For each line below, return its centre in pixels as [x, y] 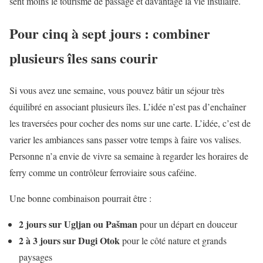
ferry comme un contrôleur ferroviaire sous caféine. [103, 172]
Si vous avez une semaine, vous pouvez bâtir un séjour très [117, 90]
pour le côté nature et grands [173, 240]
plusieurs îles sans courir [84, 58]
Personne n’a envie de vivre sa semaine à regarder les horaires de [129, 156]
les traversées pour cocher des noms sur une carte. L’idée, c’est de [130, 123]
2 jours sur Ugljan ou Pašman [78, 224]
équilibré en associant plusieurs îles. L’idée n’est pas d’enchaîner [128, 106]
